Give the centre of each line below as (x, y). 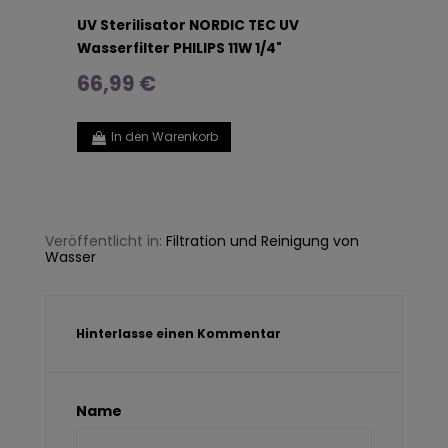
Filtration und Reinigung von (262, 241)
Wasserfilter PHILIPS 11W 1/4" (180, 48)
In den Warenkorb (164, 136)
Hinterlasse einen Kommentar (178, 334)
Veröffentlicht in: (105, 241)
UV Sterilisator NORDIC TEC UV (188, 25)
